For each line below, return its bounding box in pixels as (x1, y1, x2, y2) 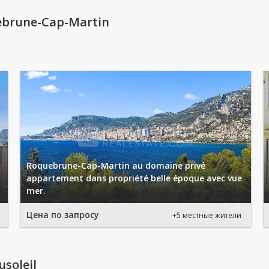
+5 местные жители (172, 210, 241, 220)
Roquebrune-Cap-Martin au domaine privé (26, 160, 205, 171)
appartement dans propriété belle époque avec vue (26, 172, 242, 184)
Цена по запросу (26, 209, 99, 220)
